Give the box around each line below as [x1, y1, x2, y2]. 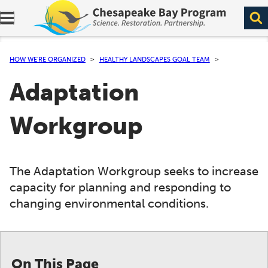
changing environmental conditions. [10, 196, 209, 211]
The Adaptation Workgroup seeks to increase [10, 164, 258, 178]
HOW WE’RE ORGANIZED [10, 55, 86, 63]
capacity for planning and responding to [10, 180, 231, 194]
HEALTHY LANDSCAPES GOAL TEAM [99, 55, 210, 63]
